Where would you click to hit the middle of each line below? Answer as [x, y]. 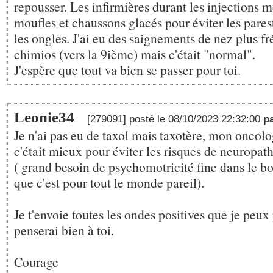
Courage [36, 262]
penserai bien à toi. [64, 230]
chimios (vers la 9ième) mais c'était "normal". [135, 54]
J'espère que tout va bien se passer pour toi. [127, 70]
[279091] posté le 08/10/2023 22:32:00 [175, 119]
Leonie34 [44, 117]
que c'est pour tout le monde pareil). [109, 183]
